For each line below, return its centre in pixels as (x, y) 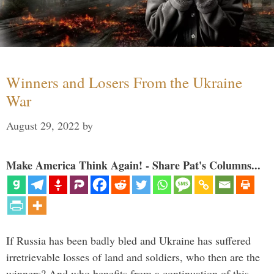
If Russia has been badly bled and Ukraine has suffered (128, 241)
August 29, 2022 (43, 126)
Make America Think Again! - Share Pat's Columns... (133, 165)
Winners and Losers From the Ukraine (124, 83)
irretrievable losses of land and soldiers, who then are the (133, 257)
